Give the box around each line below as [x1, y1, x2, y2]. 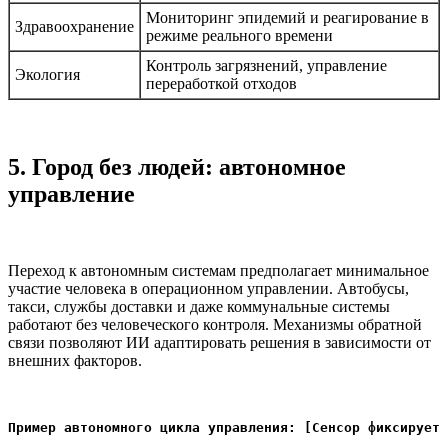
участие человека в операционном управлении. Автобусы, [8, 279, 409, 297]
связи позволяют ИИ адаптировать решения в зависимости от [8, 333, 431, 351]
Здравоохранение [15, 18, 134, 36]
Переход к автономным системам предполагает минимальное [8, 261, 429, 279]
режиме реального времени [146, 27, 333, 45]
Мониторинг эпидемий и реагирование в [146, 9, 429, 27]
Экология [15, 66, 80, 84]
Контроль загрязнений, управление [146, 57, 387, 75]
